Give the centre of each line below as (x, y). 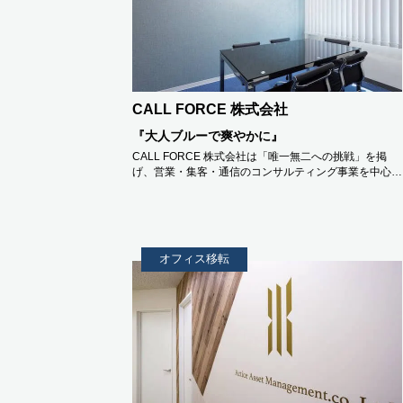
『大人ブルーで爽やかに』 (208, 136)
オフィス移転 (194, 259)
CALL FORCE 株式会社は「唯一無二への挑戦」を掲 (260, 157)
